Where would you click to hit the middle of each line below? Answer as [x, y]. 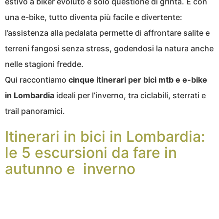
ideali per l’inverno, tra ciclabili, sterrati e [130, 96]
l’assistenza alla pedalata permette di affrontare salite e [107, 33]
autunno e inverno [70, 169]
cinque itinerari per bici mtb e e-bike [138, 80]
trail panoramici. [35, 111]
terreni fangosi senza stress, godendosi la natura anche [109, 49]
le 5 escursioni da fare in [91, 153]
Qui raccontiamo [37, 80]
